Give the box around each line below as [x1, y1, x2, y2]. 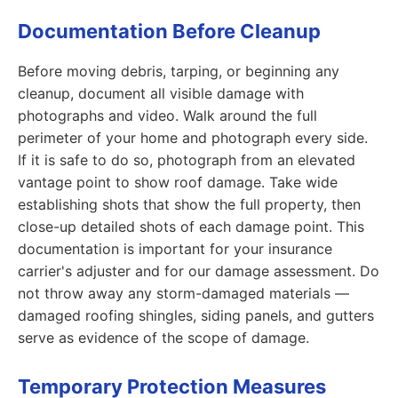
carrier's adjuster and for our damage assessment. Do [18, 262, 379, 280]
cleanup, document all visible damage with [18, 84, 304, 102]
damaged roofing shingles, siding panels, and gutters [18, 306, 374, 324]
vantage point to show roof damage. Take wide [18, 173, 338, 191]
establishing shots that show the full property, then [18, 195, 361, 213]
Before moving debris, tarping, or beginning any [18, 62, 339, 80]
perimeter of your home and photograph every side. [18, 129, 368, 147]
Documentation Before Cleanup [18, 20, 321, 43]
